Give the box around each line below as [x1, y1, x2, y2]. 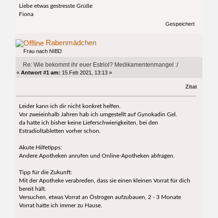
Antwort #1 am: [21, 69, 61, 75]
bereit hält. [18, 186, 46, 192]
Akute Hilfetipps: [18, 145, 62, 151]
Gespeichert [163, 21, 195, 27]
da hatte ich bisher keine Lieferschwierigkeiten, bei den [18, 120, 158, 126]
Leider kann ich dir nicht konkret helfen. [18, 103, 121, 109]
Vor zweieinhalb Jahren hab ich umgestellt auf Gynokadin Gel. [18, 111, 177, 118]
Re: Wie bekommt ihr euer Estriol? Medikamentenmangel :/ [22, 61, 178, 68]
